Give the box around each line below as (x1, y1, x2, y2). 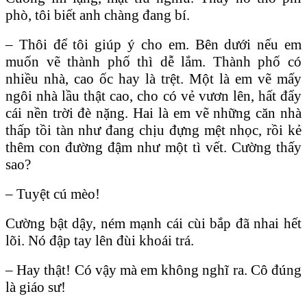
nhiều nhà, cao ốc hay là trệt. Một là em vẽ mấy (5, 70, 302, 87)
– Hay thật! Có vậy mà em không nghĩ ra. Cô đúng (5, 261, 302, 278)
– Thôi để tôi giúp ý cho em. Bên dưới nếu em (5, 36, 302, 53)
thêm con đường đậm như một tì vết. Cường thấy (5, 138, 302, 156)
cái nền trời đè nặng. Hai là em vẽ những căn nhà (5, 104, 302, 121)
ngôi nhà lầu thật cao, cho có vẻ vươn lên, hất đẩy (5, 87, 302, 104)
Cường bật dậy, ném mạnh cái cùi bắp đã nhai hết (5, 214, 302, 232)
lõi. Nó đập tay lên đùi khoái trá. (5, 232, 194, 249)
